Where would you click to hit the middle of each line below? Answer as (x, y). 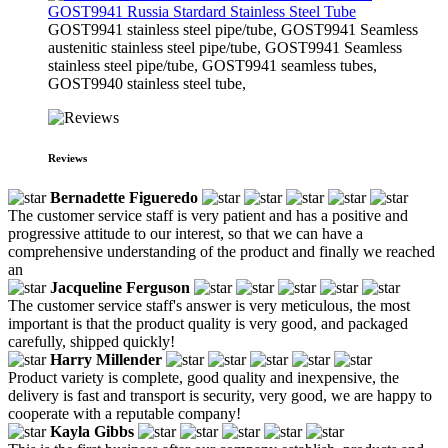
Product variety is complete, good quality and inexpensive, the (203, 377)
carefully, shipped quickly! (91, 341)
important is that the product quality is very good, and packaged (208, 323)
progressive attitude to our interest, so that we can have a (185, 233)
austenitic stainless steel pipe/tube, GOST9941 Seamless (225, 47)
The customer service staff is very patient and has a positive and (208, 215)
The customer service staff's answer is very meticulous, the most (209, 305)
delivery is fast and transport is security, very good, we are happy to (220, 395)
